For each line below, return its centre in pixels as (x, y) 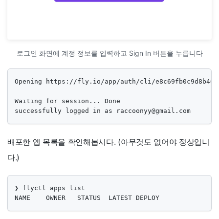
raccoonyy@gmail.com (153, 110)
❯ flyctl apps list (50, 188)
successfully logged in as (66, 110)
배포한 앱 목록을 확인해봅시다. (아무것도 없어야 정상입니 (109, 142)
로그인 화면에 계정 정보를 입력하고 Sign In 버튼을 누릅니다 (109, 53)
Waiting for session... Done (67, 101)
